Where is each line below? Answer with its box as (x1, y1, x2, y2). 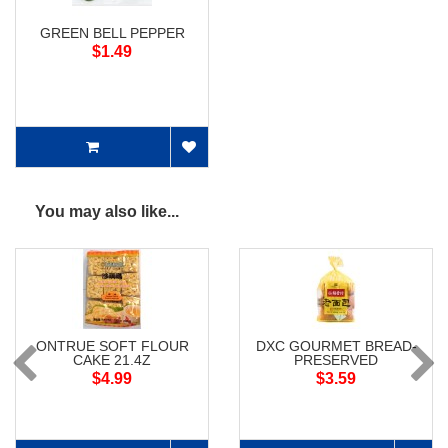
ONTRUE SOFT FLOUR (35, 338, 189, 355)
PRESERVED (294, 352, 378, 369)
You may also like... (35, 203, 179, 221)
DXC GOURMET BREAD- (255, 338, 417, 355)
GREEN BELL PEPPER (39, 25, 185, 42)
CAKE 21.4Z (73, 352, 151, 369)
